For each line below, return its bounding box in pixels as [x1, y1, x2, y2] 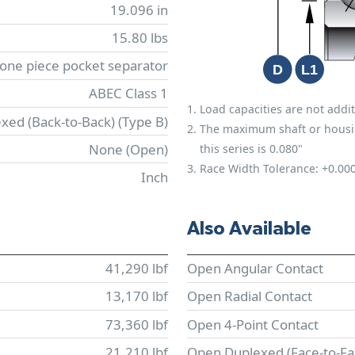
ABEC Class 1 [89, 84, 168, 103]
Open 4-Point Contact [187, 315, 319, 334]
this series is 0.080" [200, 140, 303, 156]
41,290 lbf [105, 259, 168, 278]
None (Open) [89, 139, 168, 158]
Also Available [187, 219, 311, 239]
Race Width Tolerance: [200, 160, 322, 176]
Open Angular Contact [187, 259, 323, 278]
